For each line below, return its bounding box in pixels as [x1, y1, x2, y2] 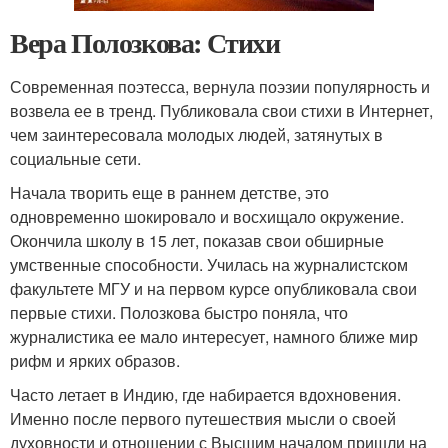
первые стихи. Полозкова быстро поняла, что [10, 301, 348, 325]
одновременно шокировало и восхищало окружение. [10, 205, 404, 229]
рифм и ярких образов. [10, 349, 180, 373]
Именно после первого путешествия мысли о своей [10, 407, 396, 431]
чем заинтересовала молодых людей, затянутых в [10, 123, 383, 147]
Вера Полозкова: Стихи [10, 22, 280, 64]
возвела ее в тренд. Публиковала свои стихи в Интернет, [10, 99, 433, 123]
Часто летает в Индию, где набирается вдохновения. [10, 383, 401, 407]
